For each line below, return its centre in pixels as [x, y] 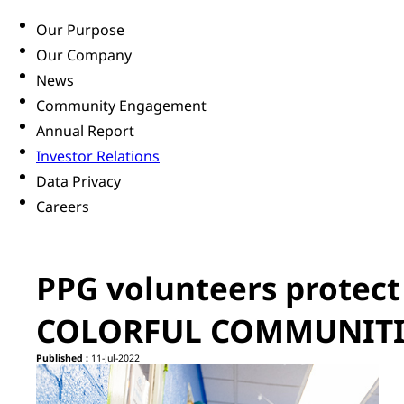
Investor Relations [98, 156]
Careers [63, 207]
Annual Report [85, 131]
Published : [62, 358]
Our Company [84, 55]
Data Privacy [78, 182]
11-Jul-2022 [114, 358]
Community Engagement [121, 106]
